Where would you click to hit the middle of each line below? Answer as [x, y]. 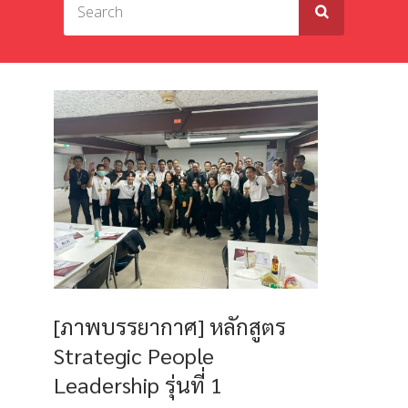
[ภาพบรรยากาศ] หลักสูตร [170, 326]
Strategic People [134, 355]
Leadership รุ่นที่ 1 [138, 384]
